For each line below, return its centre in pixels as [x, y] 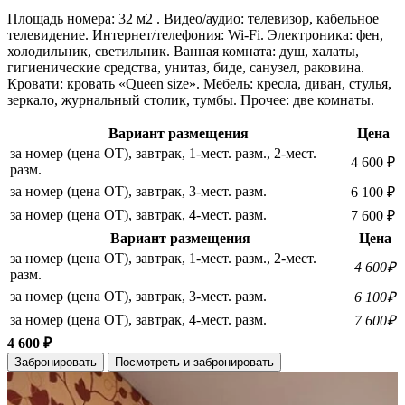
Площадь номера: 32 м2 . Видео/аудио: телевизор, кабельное [193, 18]
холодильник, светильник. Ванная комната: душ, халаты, [183, 51]
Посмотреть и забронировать [194, 362]
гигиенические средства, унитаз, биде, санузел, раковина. [186, 67]
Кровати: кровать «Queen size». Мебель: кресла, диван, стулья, [199, 83]
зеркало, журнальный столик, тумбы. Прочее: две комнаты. [191, 99]
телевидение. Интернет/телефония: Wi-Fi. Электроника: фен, [195, 34]
